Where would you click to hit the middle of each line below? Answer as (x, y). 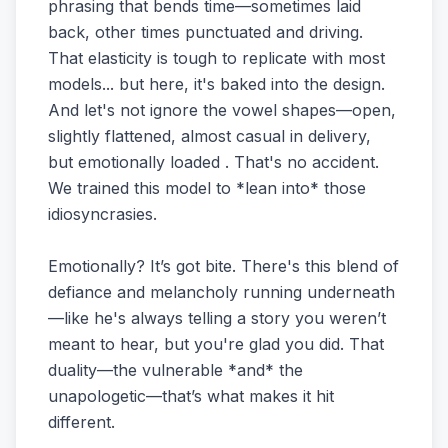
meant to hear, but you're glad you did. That (216, 344)
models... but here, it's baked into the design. (216, 84)
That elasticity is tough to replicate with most (216, 58)
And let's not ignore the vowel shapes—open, (222, 110)
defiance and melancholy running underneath (221, 292)
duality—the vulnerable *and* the (175, 370)
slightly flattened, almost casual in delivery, (209, 136)
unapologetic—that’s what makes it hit (191, 396)
